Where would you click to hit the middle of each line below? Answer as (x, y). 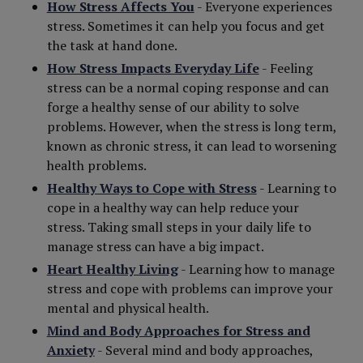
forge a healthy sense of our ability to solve (173, 107)
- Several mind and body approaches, (203, 350)
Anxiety (70, 350)
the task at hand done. (112, 45)
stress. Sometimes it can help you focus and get (186, 26)
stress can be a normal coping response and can (188, 88)
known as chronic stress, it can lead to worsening (191, 146)
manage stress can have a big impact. (155, 246)
